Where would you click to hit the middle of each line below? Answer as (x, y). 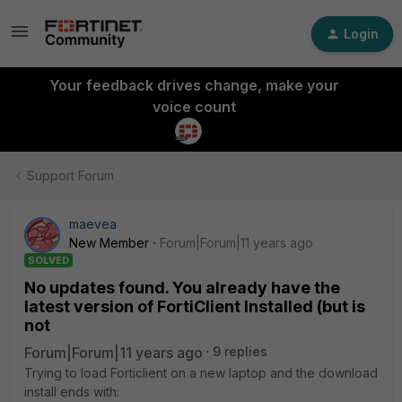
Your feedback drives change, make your (194, 85)
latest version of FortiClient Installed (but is (195, 306)
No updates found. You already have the (182, 288)
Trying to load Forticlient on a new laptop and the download (201, 373)
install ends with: (72, 392)
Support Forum (70, 175)
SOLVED (48, 260)
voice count (194, 107)
